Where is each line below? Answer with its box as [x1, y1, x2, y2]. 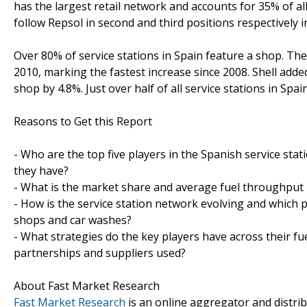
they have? [14, 162, 69, 178]
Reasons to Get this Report [14, 113, 152, 129]
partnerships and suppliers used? [14, 245, 186, 260]
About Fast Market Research [14, 278, 160, 293]
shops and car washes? [14, 212, 132, 228]
